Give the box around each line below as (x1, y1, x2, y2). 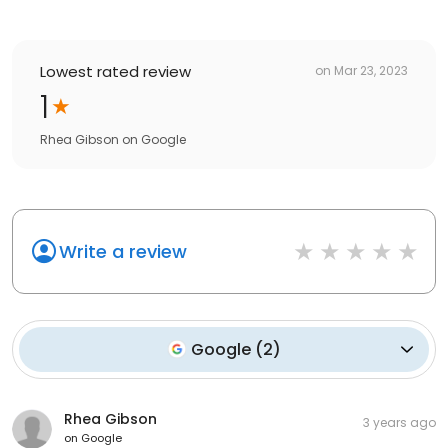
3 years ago (363, 413, 436, 431)
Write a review (59, 238, 187, 264)
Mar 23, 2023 (334, 62, 408, 80)
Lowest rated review (40, 60, 191, 82)
